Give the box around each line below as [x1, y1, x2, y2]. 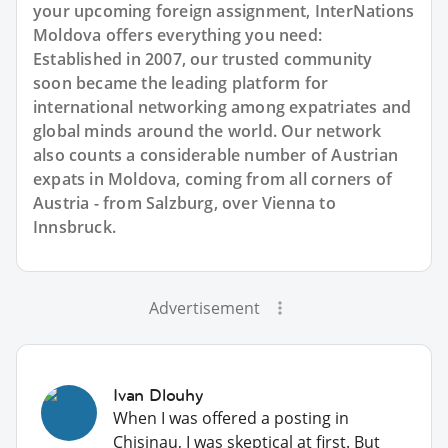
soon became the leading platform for [33, 71, 329, 94]
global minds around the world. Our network [33, 119, 382, 142]
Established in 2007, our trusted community [33, 47, 373, 70]
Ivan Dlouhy [113, 383, 203, 406]
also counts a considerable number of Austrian [33, 143, 399, 166]
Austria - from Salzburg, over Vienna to [33, 191, 336, 214]
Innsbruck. [33, 215, 116, 238]
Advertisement [148, 296, 260, 319]
